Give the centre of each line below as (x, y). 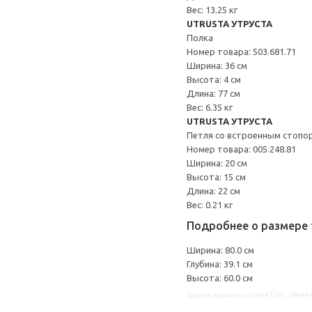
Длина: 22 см (213, 191)
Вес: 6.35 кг (210, 107)
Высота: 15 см (216, 177)
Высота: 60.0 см (220, 278)
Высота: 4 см (214, 79)
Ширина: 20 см (217, 163)
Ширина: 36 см (217, 65)
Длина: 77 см (213, 93)
